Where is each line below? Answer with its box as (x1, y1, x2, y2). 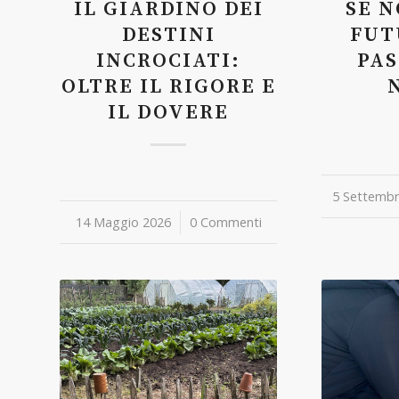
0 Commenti (189, 213, 262, 231)
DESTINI (121, 21, 216, 48)
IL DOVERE (108, 99, 230, 126)
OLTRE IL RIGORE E (61, 73, 276, 100)
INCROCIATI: (96, 47, 241, 74)
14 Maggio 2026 (75, 213, 171, 231)
